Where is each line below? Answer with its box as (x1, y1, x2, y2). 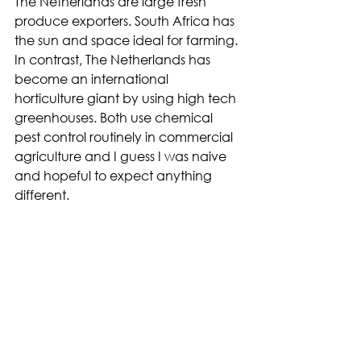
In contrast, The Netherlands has (15, 50, 214, 68)
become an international (15, 69, 172, 87)
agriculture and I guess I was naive (15, 147, 230, 164)
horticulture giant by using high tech (15, 89, 239, 106)
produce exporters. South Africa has (15, 11, 238, 29)
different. (15, 185, 69, 203)
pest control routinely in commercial (15, 127, 236, 145)
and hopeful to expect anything (15, 166, 215, 184)
